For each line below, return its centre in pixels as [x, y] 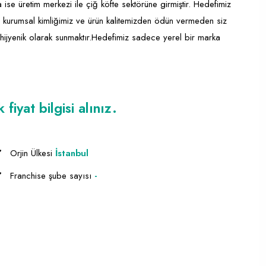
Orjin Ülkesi [32, 153]
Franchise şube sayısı [52, 176]
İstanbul [72, 153]
